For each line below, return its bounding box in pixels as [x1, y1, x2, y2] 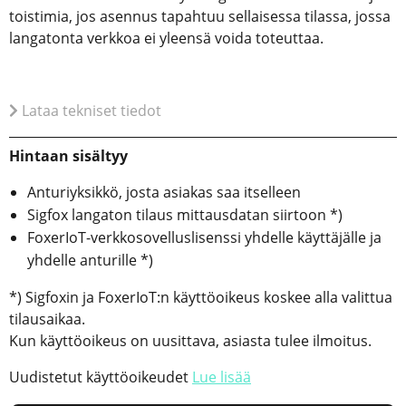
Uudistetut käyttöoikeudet [9, 367, 192, 388]
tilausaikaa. [9, 309, 85, 330]
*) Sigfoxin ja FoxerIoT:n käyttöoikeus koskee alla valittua [9, 287, 392, 308]
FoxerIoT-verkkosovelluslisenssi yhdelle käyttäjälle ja [27, 227, 382, 248]
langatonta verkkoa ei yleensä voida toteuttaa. [9, 28, 324, 49]
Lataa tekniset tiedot [22, 101, 161, 121]
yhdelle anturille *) [27, 250, 153, 271]
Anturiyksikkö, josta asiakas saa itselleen [27, 182, 301, 203]
